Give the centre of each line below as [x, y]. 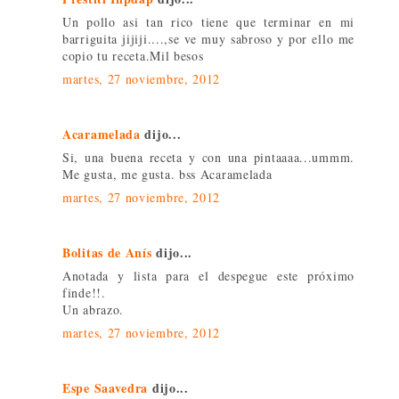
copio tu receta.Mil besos [133, 56]
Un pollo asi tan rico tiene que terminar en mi [208, 22]
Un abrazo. [93, 310]
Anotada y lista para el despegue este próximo [208, 276]
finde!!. [84, 293]
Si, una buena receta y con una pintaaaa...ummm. [208, 158]
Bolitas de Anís [107, 253]
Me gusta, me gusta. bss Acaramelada [167, 175]
